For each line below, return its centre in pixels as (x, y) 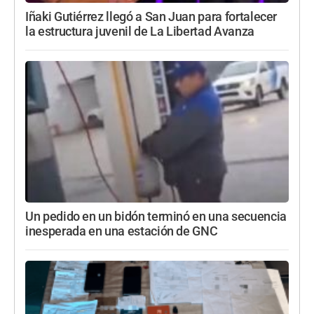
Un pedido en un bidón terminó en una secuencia (156, 216)
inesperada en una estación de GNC (122, 231)
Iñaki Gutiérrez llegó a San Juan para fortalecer (151, 17)
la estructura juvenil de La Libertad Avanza (140, 32)
